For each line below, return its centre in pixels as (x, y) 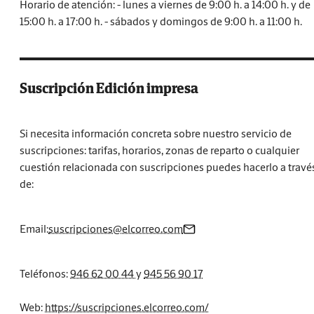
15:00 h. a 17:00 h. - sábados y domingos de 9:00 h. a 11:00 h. (161, 21)
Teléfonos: (45, 273)
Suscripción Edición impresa (109, 88)
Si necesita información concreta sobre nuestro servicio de (156, 133)
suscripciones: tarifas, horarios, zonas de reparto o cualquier (159, 150)
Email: (34, 228)
